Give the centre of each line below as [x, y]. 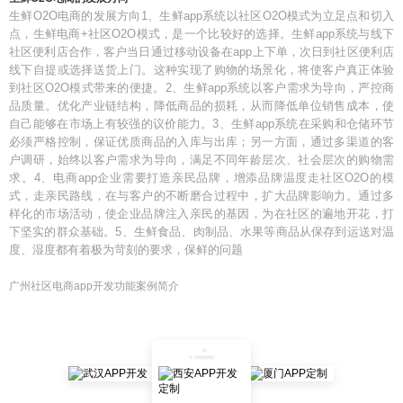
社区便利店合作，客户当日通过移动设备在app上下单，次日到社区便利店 [201, 52]
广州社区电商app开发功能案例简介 [94, 286]
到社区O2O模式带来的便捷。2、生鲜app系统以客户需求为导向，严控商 [201, 88]
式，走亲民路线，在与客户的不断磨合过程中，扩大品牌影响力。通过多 [201, 196]
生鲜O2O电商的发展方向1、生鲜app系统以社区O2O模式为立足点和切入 [201, 16]
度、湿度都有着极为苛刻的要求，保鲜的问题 [126, 250]
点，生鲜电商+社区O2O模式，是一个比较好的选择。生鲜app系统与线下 [201, 34]
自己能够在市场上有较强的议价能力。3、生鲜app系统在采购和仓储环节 [201, 124]
